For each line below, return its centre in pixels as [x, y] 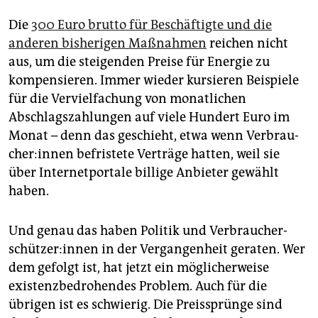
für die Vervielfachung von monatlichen [127, 99]
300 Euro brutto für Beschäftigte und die [152, 25]
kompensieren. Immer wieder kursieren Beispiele [154, 81]
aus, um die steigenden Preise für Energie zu [139, 62]
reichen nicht [247, 44]
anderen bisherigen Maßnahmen [108, 44]
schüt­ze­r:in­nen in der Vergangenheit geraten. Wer [157, 250]
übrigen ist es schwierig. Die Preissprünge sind [146, 305]
